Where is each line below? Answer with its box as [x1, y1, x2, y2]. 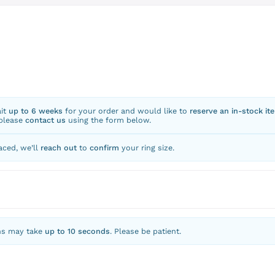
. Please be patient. [109, 226, 181, 236]
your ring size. [118, 143, 174, 153]
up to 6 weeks [8, 106, 63, 116]
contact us [25, 115, 66, 125]
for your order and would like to [62, 106, 190, 116]
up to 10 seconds [44, 226, 110, 236]
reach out [40, 143, 77, 153]
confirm [89, 143, 119, 153]
